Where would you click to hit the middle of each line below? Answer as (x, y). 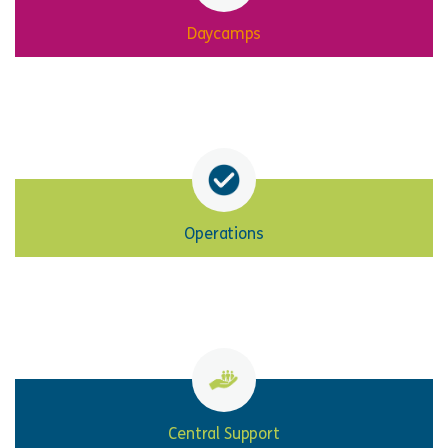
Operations (224, 234)
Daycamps (224, 34)
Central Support (224, 434)
